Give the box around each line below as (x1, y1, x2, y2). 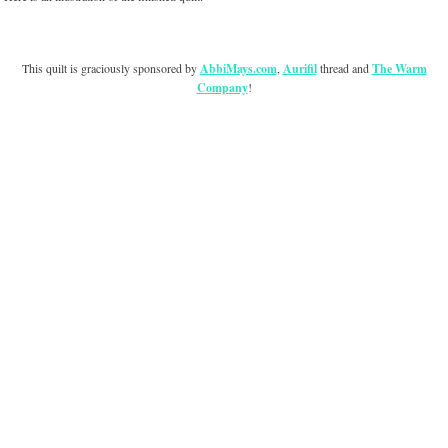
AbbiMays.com (199, 60, 277, 78)
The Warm (371, 60, 427, 78)
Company (196, 79, 248, 97)
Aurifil (282, 60, 317, 78)
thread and (316, 60, 372, 77)
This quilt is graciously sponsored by (21, 60, 200, 77)
